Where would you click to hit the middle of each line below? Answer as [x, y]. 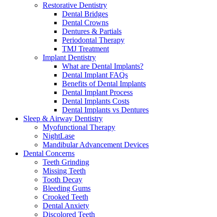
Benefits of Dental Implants [104, 84]
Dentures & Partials [92, 31]
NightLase [59, 136]
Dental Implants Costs [96, 101]
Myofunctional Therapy [79, 127]
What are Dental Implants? [103, 66]
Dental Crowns [85, 23]
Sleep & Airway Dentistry [63, 118]
